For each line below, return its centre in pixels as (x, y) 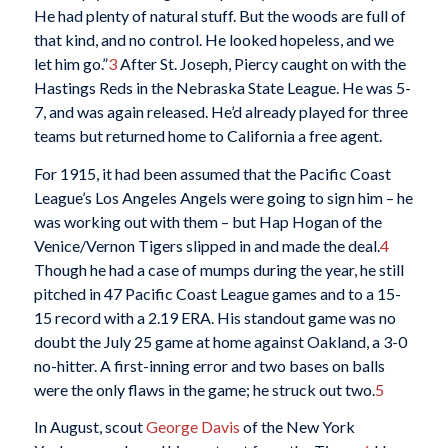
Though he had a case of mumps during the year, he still (218, 269)
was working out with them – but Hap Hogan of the (207, 221)
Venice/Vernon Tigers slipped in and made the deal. (206, 245)
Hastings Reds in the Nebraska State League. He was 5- (222, 88)
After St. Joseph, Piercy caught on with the (261, 64)
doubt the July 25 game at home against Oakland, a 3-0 (220, 341)
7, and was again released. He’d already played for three (220, 112)
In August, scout (89, 427)
